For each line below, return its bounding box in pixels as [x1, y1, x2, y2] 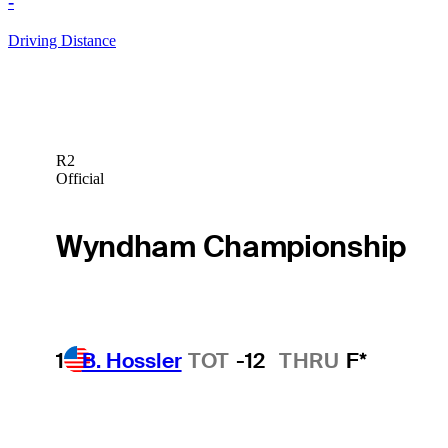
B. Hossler [81, 346, 182, 374]
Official [55, 170, 104, 188]
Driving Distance [8, 31, 116, 49]
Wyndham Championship [55, 226, 406, 266]
